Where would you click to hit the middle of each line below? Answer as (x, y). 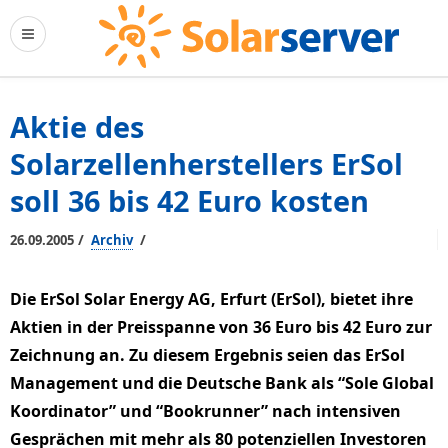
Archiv (112, 240)
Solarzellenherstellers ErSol (206, 163)
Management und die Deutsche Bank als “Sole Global (222, 383)
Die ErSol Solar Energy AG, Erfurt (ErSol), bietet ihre (211, 299)
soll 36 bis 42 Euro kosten (189, 200)
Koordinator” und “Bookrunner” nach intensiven (205, 411)
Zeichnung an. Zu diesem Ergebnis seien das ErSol (207, 355)
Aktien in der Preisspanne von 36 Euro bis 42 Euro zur (221, 327)
